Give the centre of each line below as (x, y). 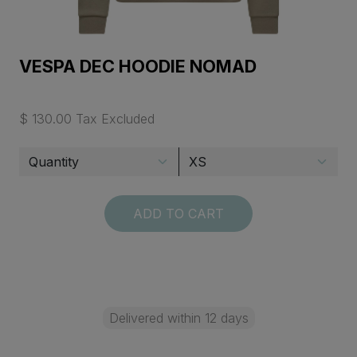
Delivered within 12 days (178, 318)
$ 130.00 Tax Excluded (87, 119)
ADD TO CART (178, 214)
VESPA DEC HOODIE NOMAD (138, 67)
